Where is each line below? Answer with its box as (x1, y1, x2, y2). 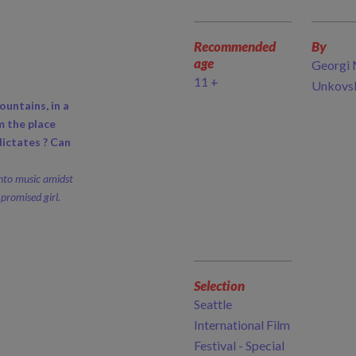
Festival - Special (194, 337, 284, 353)
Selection (194, 277, 245, 294)
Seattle (194, 296, 232, 311)
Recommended (194, 37, 276, 55)
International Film (194, 316, 290, 332)
